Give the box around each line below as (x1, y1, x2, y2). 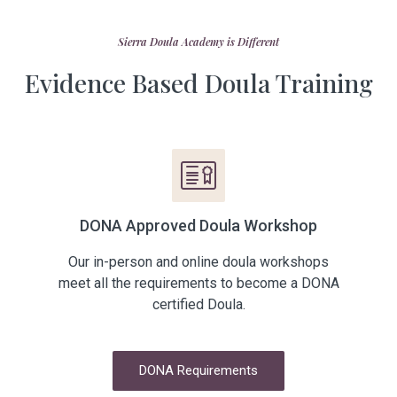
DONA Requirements (139, 362, 258, 379)
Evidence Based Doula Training (24, 66, 373, 100)
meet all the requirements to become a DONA (58, 275, 339, 292)
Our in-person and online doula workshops (68, 253, 329, 271)
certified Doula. (152, 296, 245, 314)
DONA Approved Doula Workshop (80, 216, 317, 236)
